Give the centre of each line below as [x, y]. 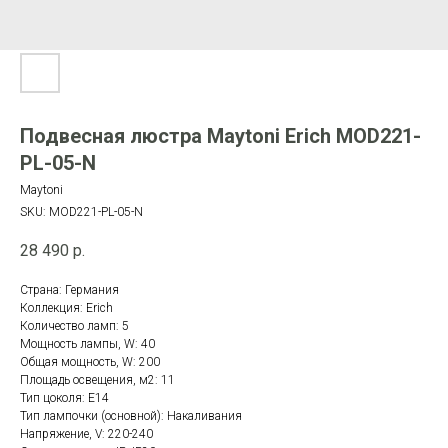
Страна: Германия [69, 290]
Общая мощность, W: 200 [90, 362]
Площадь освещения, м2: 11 [97, 380]
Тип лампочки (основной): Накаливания [131, 416]
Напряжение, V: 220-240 [86, 434]
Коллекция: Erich [66, 308]
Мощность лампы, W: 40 [87, 344]
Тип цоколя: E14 [64, 398]
